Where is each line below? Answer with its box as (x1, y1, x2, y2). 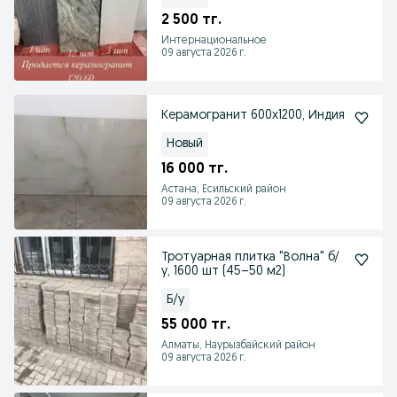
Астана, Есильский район (161, 184, 286, 195)
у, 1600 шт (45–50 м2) (161, 265, 285, 278)
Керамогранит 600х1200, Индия (161, 109, 345, 122)
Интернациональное (161, 35, 267, 46)
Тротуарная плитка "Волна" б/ (161, 251, 339, 264)
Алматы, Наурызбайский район (161, 340, 315, 351)
